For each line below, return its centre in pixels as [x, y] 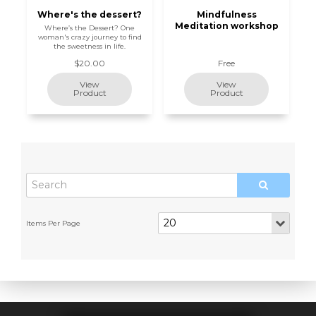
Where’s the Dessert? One [90, 28]
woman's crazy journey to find [90, 37]
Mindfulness [226, 14]
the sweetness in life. [90, 47]
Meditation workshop [226, 25]
